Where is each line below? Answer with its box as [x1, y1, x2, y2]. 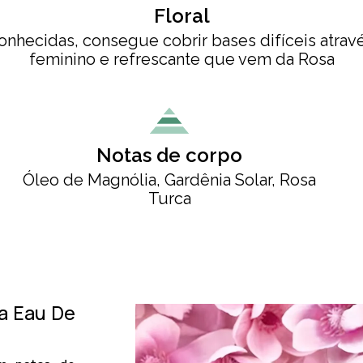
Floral [153, 3, 210, 28]
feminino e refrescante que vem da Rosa [28, 49, 335, 69]
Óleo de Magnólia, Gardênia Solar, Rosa [23, 169, 316, 190]
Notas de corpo [96, 143, 242, 167]
